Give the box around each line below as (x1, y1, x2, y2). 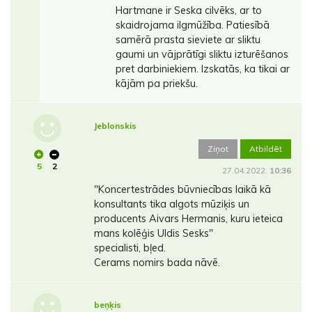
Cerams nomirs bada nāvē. (93, 256, 220, 270)
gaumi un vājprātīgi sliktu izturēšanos (115, 48, 288, 61)
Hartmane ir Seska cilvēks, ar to (115, 4, 262, 17)
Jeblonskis (93, 120, 136, 132)
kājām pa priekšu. (115, 77, 198, 91)
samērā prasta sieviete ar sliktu (115, 33, 260, 47)
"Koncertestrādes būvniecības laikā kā (93, 183, 271, 196)
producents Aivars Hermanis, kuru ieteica (93, 212, 283, 226)
